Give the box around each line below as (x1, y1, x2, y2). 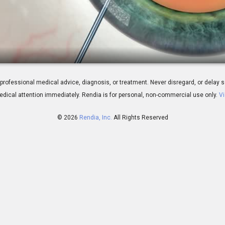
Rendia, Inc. (79, 114, 112, 122)
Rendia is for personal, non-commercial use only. (81, 91, 217, 99)
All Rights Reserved (113, 114, 168, 122)
